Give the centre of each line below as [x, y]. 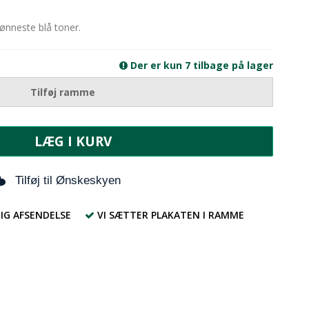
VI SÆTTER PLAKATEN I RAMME [170, 215]
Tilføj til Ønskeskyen [68, 180]
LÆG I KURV [73, 142]
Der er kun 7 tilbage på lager [200, 66]
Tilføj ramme [63, 92]
